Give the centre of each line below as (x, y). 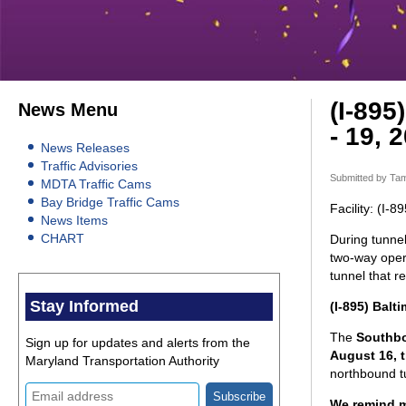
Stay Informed (84, 307)
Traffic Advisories (89, 166)
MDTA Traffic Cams (96, 184)
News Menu (68, 110)
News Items (74, 221)
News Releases (85, 148)
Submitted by (359, 178)
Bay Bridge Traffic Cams (110, 203)
